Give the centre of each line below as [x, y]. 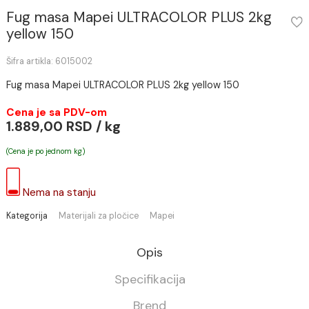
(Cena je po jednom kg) [51, 202]
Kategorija [30, 274]
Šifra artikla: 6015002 [55, 102]
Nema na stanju [66, 248]
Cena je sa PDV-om [63, 160]
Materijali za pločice [110, 274]
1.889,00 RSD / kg [71, 175]
